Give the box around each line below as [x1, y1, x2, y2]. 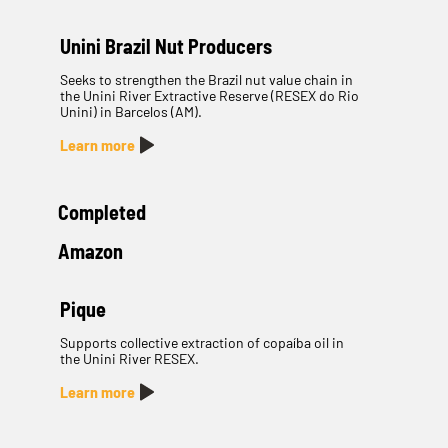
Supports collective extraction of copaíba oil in [59, 334, 344, 352]
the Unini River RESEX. [59, 350, 199, 368]
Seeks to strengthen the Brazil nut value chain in [59, 71, 353, 89]
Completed [57, 199, 146, 224]
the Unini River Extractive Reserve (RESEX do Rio [59, 87, 359, 105]
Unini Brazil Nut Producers [59, 34, 272, 59]
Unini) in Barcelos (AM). [59, 103, 202, 121]
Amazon [57, 239, 123, 264]
